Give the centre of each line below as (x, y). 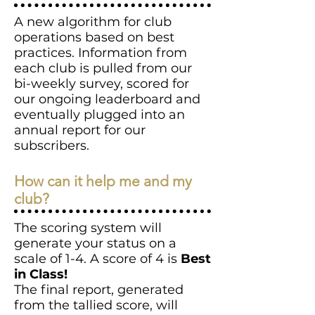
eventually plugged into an (99, 115)
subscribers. (52, 146)
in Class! (41, 274)
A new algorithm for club (93, 22)
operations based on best (94, 37)
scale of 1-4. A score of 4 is (97, 259)
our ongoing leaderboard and (107, 99)
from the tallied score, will (96, 305)
